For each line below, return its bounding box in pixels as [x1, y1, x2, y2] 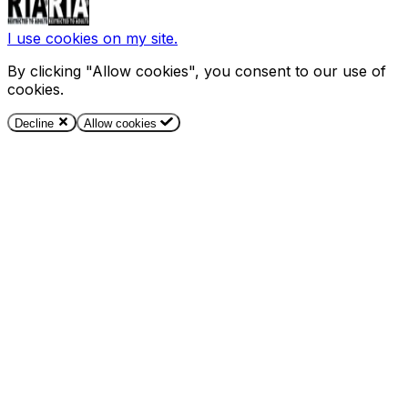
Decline [15, 117, 57, 131]
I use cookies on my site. [7, 29, 178, 47]
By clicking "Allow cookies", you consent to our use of [7, 62, 386, 80]
